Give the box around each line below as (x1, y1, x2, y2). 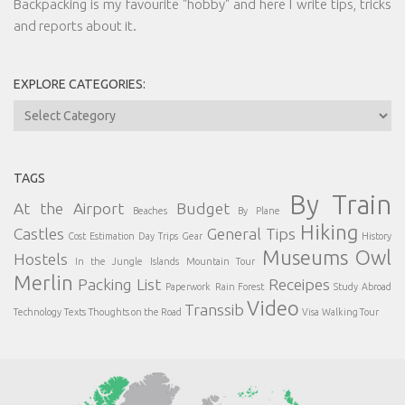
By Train (289, 189, 391, 220)
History (362, 230, 392, 241)
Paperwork (165, 280, 211, 292)
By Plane (238, 204, 281, 216)
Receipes (268, 275, 330, 293)
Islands (150, 255, 179, 267)
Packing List (77, 275, 162, 293)
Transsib (184, 300, 244, 318)
